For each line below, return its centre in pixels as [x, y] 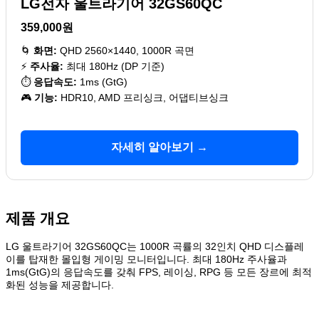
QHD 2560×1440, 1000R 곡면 [126, 50]
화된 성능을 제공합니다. [60, 285]
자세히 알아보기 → [159, 147]
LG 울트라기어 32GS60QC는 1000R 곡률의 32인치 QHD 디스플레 [155, 247]
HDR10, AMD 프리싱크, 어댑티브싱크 [143, 97]
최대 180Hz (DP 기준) [114, 66]
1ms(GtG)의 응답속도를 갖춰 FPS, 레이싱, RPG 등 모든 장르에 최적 [159, 272]
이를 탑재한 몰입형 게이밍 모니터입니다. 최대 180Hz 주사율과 [146, 260]
